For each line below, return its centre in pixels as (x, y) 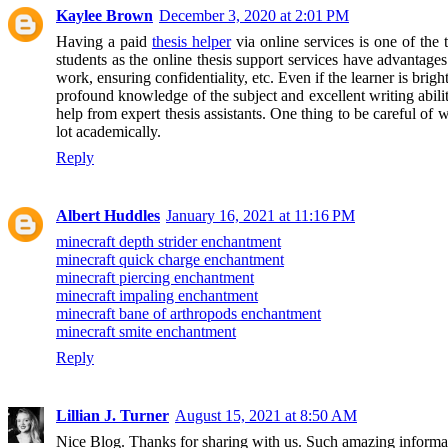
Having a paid (104, 42)
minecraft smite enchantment (146, 332)
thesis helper (191, 42)
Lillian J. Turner (112, 416)
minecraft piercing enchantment (155, 278)
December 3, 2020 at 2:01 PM (254, 16)
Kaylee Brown (104, 16)
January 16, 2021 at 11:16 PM (260, 216)
